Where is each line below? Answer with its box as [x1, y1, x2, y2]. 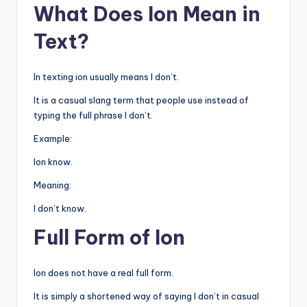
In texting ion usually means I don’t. [34, 71, 179, 83]
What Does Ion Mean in [34, 1, 260, 27]
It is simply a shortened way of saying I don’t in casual [34, 291, 259, 302]
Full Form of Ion [34, 225, 185, 251]
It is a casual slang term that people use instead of [34, 95, 249, 106]
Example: [34, 133, 72, 145]
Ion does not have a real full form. [34, 267, 173, 279]
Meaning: [34, 180, 71, 191]
